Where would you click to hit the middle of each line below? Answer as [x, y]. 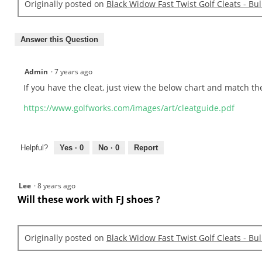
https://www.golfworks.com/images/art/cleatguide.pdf [129, 108]
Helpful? [34, 147]
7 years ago [75, 72]
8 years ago [58, 185]
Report [146, 147]
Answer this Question [59, 40]
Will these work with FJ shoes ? [90, 199]
